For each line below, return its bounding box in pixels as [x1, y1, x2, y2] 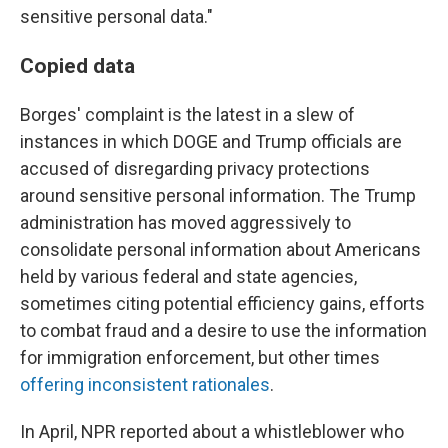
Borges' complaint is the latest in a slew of [20, 104, 355, 125]
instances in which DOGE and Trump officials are [20, 131, 402, 152]
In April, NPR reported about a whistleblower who [20, 421, 404, 442]
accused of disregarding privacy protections [20, 158, 370, 179]
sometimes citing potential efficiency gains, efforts [20, 293, 425, 314]
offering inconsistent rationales [20, 374, 270, 395]
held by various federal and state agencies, [20, 266, 357, 287]
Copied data [20, 53, 135, 78]
